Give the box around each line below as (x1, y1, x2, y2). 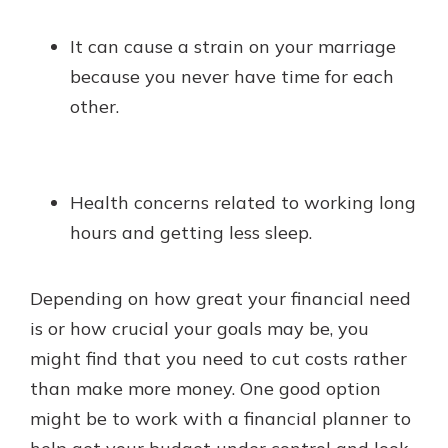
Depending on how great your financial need (30, 287, 411, 310)
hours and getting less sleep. (70, 221, 312, 244)
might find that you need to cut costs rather (30, 347, 407, 370)
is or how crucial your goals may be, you (30, 317, 369, 340)
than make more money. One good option (30, 377, 381, 400)
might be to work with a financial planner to (30, 407, 411, 430)
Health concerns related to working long (70, 191, 416, 214)
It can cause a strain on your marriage (70, 35, 396, 58)
